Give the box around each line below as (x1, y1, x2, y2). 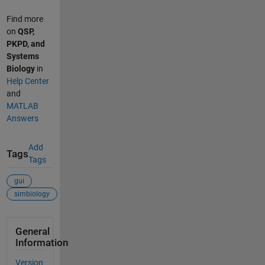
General (15, 225, 50, 237)
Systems (6, 51, 39, 62)
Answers (6, 114, 38, 124)
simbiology (14, 189, 50, 198)
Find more (6, 14, 43, 24)
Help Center (6, 76, 49, 86)
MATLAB (6, 101, 38, 111)
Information (15, 237, 68, 248)
